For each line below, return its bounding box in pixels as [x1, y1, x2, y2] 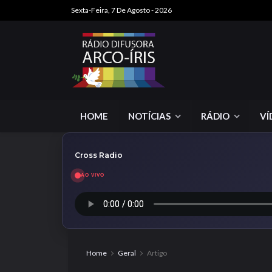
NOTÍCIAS [128, 110, 171, 121]
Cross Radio [75, 151, 123, 160]
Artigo [147, 248, 167, 257]
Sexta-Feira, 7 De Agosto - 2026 [71, 5, 172, 15]
